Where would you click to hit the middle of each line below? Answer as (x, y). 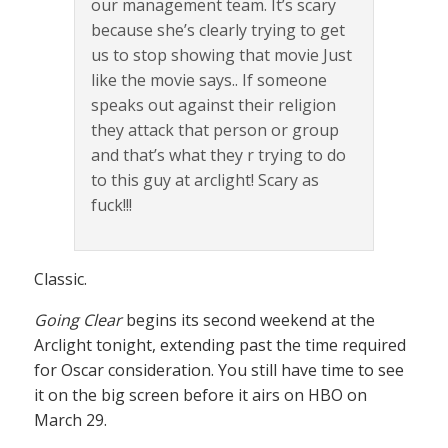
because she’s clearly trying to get (218, 30)
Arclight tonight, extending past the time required (220, 345)
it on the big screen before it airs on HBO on (200, 395)
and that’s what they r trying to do (218, 155)
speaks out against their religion (213, 105)
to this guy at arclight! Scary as (205, 180)
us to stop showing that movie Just (221, 55)
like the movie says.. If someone (209, 80)
